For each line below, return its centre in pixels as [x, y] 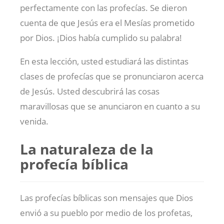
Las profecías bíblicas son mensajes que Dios [106, 197]
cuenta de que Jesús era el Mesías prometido [107, 22]
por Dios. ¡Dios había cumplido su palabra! [101, 37]
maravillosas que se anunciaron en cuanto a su [110, 106]
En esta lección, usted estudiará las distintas [104, 61]
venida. [34, 121]
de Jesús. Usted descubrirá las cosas [90, 91]
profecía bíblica [74, 164]
